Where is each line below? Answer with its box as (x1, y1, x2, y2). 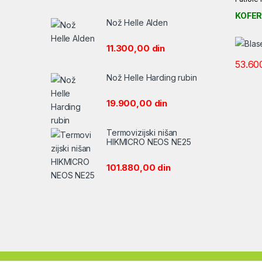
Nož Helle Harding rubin (106, 72, 197, 82)
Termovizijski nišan (106, 127, 178, 137)
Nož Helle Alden (106, 18, 168, 28)
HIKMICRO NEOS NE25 (106, 136, 191, 147)
